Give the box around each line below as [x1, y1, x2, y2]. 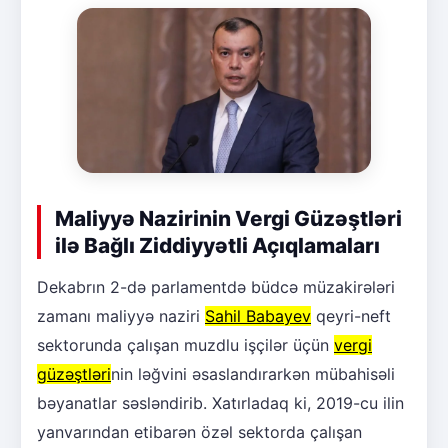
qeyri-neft [311, 306, 391, 327]
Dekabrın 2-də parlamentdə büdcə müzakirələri [37, 277, 395, 298]
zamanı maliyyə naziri [37, 306, 205, 327]
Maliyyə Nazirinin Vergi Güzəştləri [55, 206, 402, 232]
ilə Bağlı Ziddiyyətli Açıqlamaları [55, 233, 380, 259]
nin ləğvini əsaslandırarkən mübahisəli [111, 364, 395, 385]
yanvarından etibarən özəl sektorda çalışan [37, 422, 362, 443]
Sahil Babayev [205, 306, 311, 327]
